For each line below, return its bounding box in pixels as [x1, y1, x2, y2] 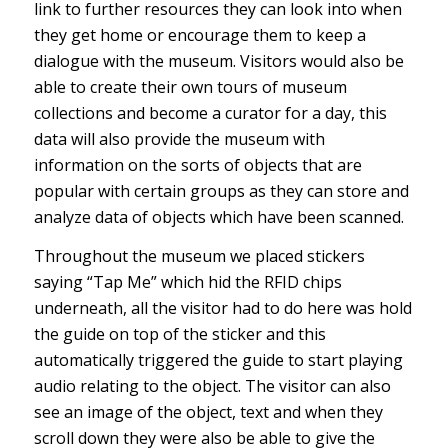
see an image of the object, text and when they [33, 401, 383, 424]
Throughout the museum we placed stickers [33, 245, 365, 268]
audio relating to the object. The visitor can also [33, 375, 391, 398]
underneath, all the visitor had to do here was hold [33, 297, 412, 320]
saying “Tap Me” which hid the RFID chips [33, 271, 342, 294]
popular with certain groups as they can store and [33, 179, 409, 202]
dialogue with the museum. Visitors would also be [33, 49, 404, 72]
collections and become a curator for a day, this [33, 101, 387, 124]
